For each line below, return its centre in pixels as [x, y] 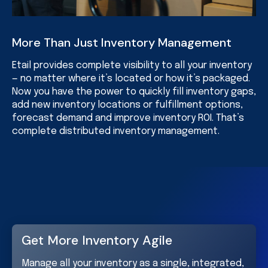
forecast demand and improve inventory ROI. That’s [128, 118]
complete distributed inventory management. [116, 131]
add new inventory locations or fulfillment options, [127, 105]
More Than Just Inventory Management [122, 42]
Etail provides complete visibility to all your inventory [132, 66]
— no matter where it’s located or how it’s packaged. [131, 79]
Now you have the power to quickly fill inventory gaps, [134, 92]
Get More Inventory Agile [97, 240]
